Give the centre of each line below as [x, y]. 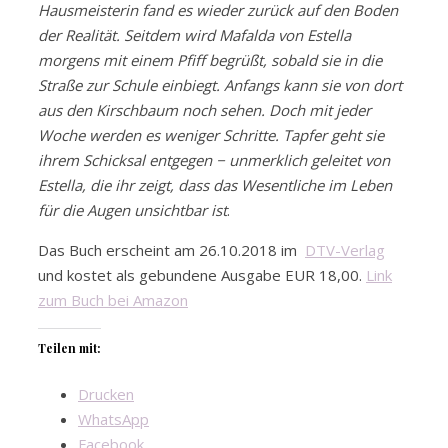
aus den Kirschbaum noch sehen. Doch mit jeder [204, 110]
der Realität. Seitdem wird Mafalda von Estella [194, 35]
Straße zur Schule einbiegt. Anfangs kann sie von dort [220, 85]
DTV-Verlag [345, 250]
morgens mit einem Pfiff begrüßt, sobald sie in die [210, 60]
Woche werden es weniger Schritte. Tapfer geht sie [211, 135]
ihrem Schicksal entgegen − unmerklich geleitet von [214, 160]
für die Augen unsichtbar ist [132, 210]
